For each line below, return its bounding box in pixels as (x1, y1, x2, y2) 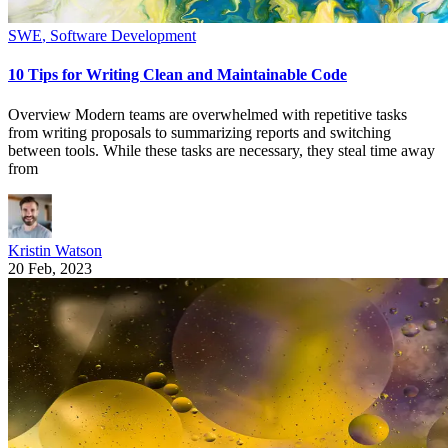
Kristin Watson (8, 241, 102, 259)
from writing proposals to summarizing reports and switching (8, 123, 391, 141)
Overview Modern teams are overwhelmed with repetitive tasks (8, 105, 407, 123)
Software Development (50, 27, 196, 45)
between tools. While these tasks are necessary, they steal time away (8, 141, 435, 159)
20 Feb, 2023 (8, 259, 92, 277)
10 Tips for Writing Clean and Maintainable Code (8, 66, 347, 84)
